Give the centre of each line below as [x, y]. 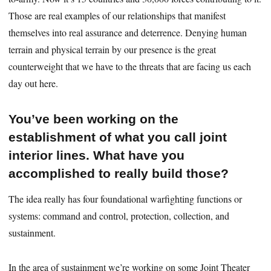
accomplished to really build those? [119, 173]
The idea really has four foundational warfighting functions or [126, 199]
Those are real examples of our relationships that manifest [117, 15]
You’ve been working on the [94, 119]
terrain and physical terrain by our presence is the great [113, 49]
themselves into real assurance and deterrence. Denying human [128, 32]
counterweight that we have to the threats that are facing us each [130, 66]
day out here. [34, 83]
